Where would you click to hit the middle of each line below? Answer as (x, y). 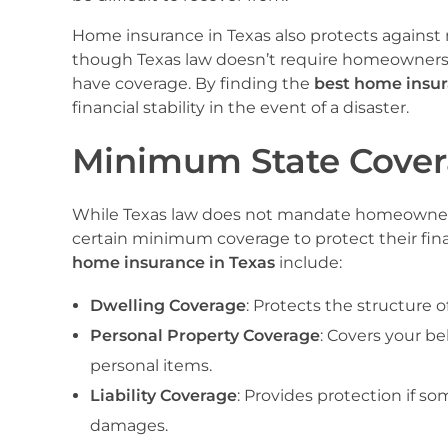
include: (308, 262)
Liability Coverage (163, 395)
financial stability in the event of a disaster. (240, 107)
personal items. (150, 365)
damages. (128, 425)
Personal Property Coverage (204, 335)
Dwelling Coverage (167, 305)
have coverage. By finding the (193, 83)
